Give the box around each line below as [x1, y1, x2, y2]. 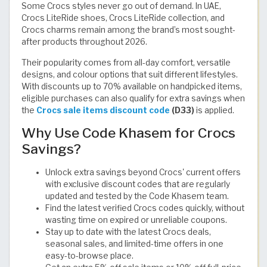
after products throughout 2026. [21, 37, 147, 47]
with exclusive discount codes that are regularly [45, 179, 230, 190]
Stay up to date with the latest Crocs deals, [45, 227, 211, 237]
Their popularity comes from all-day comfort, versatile [21, 58, 231, 68]
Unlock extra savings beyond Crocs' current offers [45, 167, 241, 178]
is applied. [194, 105, 234, 116]
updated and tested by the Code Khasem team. [45, 191, 229, 201]
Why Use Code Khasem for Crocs [21, 125, 235, 142]
